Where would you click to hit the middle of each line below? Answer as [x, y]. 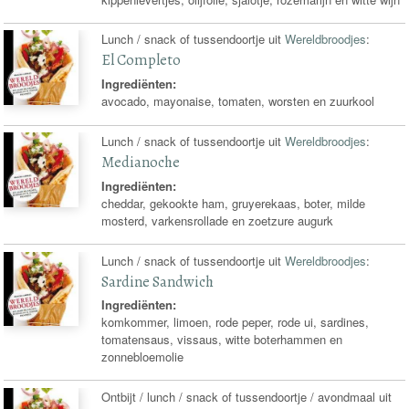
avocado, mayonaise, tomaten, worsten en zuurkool [238, 100]
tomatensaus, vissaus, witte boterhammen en [222, 340]
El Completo [142, 60]
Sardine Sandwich [158, 281]
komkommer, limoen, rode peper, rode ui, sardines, [236, 322]
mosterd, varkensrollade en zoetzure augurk [218, 220]
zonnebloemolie [143, 357]
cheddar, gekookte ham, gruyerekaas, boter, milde [234, 203]
